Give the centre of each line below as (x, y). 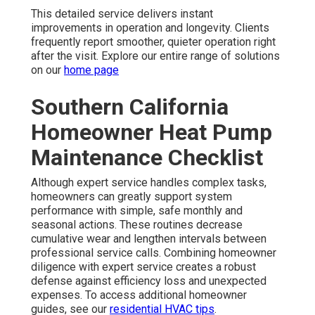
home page (91, 70)
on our (47, 70)
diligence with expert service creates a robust (143, 266)
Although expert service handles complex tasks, (149, 182)
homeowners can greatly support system (131, 196)
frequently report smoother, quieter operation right (153, 41)
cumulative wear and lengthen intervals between (149, 238)
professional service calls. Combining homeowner (154, 252)
